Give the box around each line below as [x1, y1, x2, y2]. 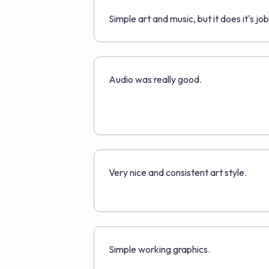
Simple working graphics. [109, 243, 210, 255]
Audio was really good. [109, 73, 202, 85]
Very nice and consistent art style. [109, 166, 247, 178]
